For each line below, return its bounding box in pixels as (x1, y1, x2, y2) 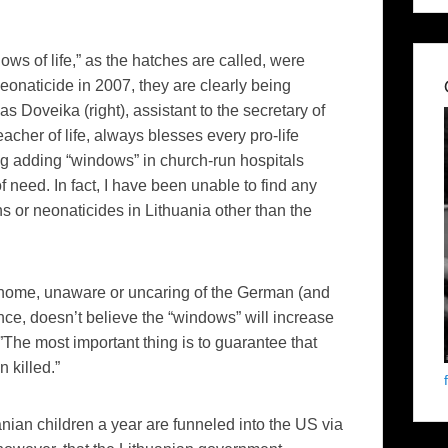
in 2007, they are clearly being (74, 77, 291, 95)
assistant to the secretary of (129, 102, 325, 120)
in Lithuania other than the (124, 202, 312, 220)
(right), (84, 102, 129, 120)
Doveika (21, 102, 80, 120)
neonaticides (33, 202, 124, 220)
